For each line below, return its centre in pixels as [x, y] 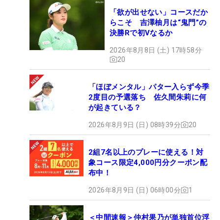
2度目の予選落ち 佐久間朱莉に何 [148, 97]
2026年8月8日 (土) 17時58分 [156, 50]
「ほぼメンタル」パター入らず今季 [149, 87]
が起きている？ [115, 107]
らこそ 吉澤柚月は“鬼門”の [158, 22]
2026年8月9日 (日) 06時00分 [135, 190]
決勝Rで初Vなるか [141, 33]
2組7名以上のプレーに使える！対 [146, 152]
